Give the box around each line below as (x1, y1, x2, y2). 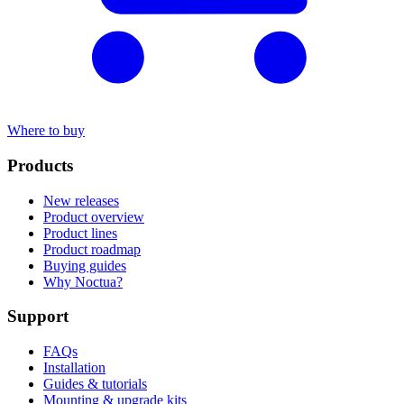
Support (7, 307, 69, 326)
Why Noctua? (43, 273, 123, 289)
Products (7, 156, 73, 176)
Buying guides (43, 257, 126, 273)
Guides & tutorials (43, 376, 147, 392)
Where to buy (7, 123, 85, 139)
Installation (43, 360, 106, 376)
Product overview (43, 208, 144, 225)
